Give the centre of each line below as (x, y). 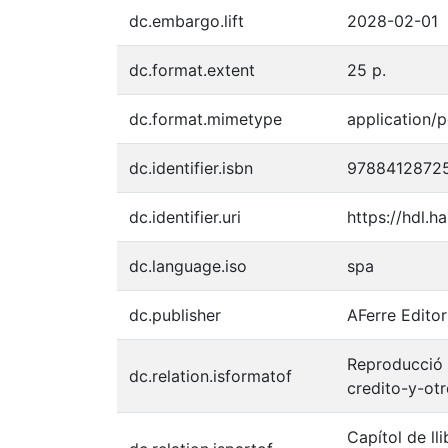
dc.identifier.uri (185, 216)
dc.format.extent (192, 69)
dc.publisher (175, 314)
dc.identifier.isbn (191, 167)
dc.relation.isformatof (210, 375)
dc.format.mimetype (205, 118)
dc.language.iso (188, 265)
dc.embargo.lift (186, 20)
